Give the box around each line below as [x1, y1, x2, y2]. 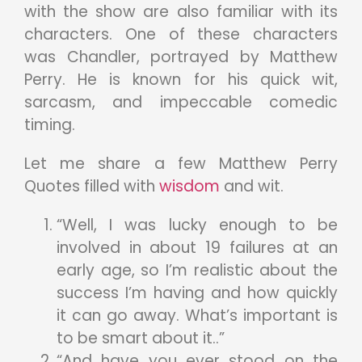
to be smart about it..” [57, 327, 225, 350]
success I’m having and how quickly [57, 282, 338, 305]
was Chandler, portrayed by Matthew [24, 46, 338, 69]
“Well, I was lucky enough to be [57, 214, 338, 237]
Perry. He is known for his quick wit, [24, 69, 338, 91]
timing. [24, 114, 75, 137]
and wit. [224, 175, 284, 198]
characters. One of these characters [24, 23, 338, 46]
